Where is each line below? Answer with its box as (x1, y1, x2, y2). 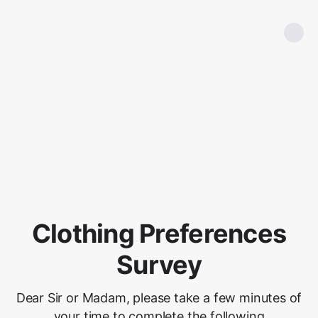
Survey (116, 249, 202, 280)
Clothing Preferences (31, 218, 287, 249)
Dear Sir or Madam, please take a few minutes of (16, 290, 302, 305)
